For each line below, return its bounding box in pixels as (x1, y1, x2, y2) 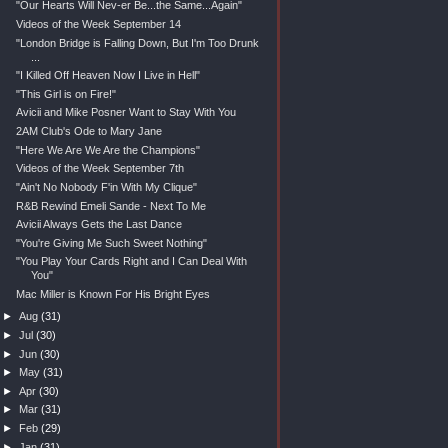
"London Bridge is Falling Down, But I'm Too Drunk (15, 36, 259, 49)
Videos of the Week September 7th (15, 162, 184, 175)
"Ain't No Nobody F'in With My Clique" (15, 180, 197, 193)
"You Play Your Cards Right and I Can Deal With (15, 255, 247, 268)
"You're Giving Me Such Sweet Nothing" (15, 236, 207, 249)
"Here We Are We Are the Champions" (15, 143, 200, 156)
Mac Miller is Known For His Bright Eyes (15, 288, 210, 300)
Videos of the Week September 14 (15, 17, 181, 30)
